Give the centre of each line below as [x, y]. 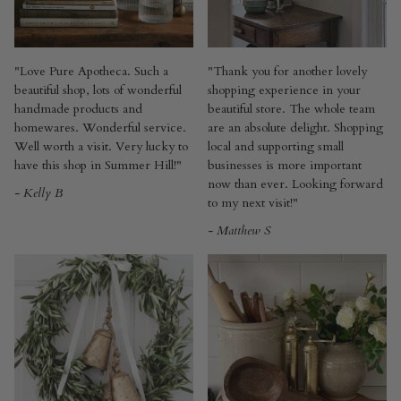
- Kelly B [38, 193]
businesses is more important [285, 166]
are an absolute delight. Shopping [295, 128]
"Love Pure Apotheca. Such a [91, 72]
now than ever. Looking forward [295, 184]
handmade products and [78, 109]
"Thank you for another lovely [287, 72]
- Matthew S [239, 231]
